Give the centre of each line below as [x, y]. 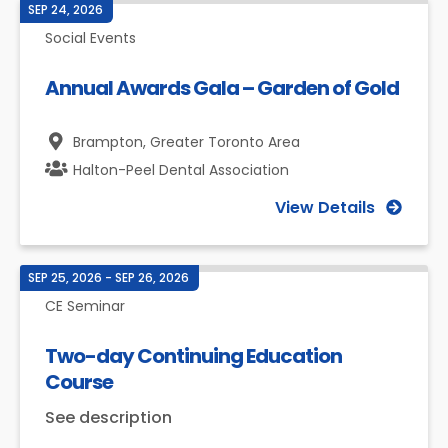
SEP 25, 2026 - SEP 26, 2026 [108, 277]
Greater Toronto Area [225, 142]
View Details [325, 207]
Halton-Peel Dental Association [181, 170]
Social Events [90, 38]
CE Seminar [85, 306]
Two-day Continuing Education [193, 356]
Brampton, [111, 142]
